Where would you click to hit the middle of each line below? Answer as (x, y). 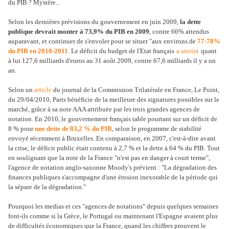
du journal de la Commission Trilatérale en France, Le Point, (135, 90)
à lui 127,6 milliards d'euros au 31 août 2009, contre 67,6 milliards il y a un (112, 61)
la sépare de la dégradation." (48, 187)
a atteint (188, 51)
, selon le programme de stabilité (157, 129)
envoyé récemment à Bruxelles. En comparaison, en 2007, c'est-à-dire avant (112, 138)
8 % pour (21, 129)
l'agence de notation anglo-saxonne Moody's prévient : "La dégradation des (112, 167)
